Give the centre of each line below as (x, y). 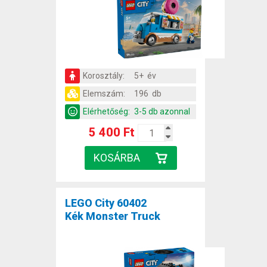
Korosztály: (104, 76)
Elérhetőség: (106, 112)
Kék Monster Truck (113, 216)
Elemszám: (104, 94)
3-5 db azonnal (162, 112)
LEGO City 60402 (106, 203)
